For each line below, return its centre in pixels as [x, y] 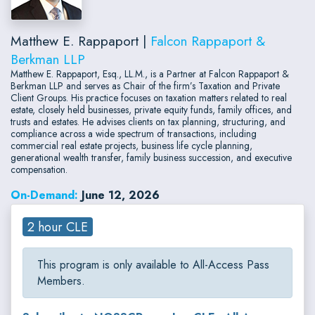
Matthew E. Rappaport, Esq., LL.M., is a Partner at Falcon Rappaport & [150, 73]
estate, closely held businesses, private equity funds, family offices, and [151, 109]
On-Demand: [44, 195]
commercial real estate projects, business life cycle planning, [131, 145]
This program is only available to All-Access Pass [153, 265]
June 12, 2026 [121, 195]
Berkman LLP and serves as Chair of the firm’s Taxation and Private [145, 85]
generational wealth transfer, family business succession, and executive [151, 157]
